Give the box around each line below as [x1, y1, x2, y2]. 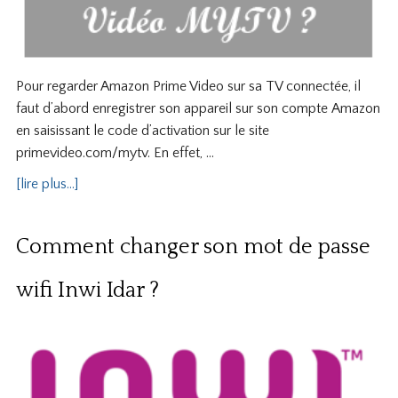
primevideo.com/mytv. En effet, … [15, 144, 214, 161]
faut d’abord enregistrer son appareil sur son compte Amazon [15, 99, 380, 116]
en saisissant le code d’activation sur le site [15, 122, 269, 139]
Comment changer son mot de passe [15, 235, 370, 259]
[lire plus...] [15, 175, 78, 192]
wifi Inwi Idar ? [15, 278, 159, 302]
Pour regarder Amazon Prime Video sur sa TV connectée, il [15, 77, 361, 94]
